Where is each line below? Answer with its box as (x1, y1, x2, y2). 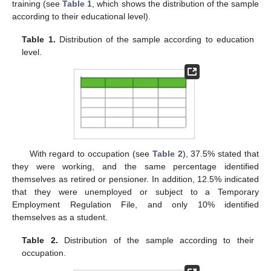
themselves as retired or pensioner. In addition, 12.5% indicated (12, 174, 259, 184)
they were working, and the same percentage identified (12, 161, 259, 171)
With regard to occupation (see (29, 148, 152, 158)
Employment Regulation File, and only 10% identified (12, 199, 259, 209)
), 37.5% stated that (182, 148, 260, 158)
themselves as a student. (12, 212, 108, 222)
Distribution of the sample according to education (55, 34, 254, 45)
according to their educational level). (12, 11, 151, 21)
